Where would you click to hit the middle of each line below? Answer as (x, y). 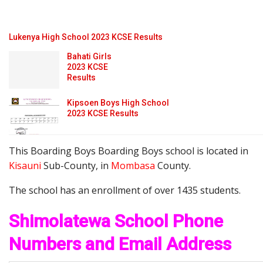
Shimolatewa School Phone (116, 221)
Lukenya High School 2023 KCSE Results (86, 37)
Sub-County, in (76, 166)
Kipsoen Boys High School (118, 102)
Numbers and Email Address (120, 244)
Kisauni (25, 166)
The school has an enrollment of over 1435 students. (125, 190)
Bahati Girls (89, 56)
